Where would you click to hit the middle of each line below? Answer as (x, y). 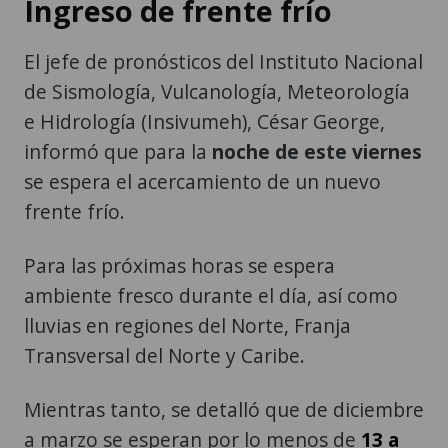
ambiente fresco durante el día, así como (211, 296)
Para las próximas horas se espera (179, 266)
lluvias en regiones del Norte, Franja (187, 326)
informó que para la (118, 152)
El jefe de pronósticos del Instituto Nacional (223, 62)
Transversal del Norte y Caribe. (164, 356)
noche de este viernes (317, 152)
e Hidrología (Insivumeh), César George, (204, 122)
